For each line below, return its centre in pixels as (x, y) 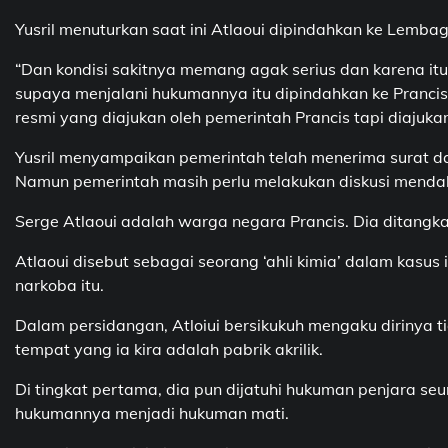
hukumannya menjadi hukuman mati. (152, 413)
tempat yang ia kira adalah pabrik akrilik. (169, 349)
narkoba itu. (59, 285)
